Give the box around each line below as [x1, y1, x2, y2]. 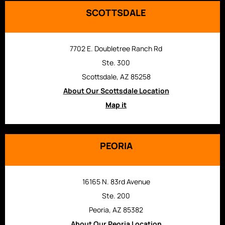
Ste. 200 [102, 191, 130, 201]
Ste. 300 [102, 57, 130, 67]
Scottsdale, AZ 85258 [81, 71, 151, 81]
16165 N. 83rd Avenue [82, 177, 150, 187]
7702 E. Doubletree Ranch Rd [70, 43, 162, 53]
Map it [105, 99, 127, 109]
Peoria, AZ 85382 [89, 205, 143, 215]
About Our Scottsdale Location [63, 85, 169, 95]
